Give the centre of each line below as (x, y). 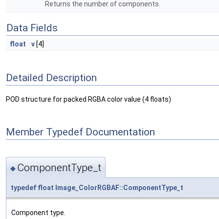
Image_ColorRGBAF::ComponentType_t (119, 187)
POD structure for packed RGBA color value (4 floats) (88, 99)
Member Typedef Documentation (80, 132)
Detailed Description (51, 77)
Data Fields (32, 28)
